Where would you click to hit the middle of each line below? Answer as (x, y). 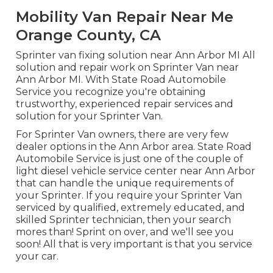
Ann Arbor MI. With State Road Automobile (121, 80)
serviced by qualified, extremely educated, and (130, 208)
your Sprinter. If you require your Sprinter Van (129, 196)
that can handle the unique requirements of (125, 183)
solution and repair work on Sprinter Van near (127, 68)
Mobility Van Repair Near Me (124, 17)
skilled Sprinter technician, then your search (123, 220)
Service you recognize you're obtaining (111, 92)
